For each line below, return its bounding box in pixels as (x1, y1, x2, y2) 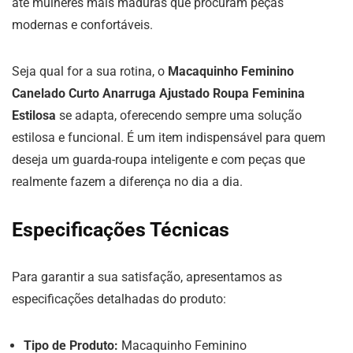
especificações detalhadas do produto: (12, 292, 226, 307)
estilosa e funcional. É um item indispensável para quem (12, 130, 325, 145)
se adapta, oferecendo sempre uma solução (56, 108, 302, 123)
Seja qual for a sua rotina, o (12, 64, 168, 79)
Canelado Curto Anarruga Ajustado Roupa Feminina (12, 86, 305, 101)
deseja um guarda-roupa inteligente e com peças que (12, 152, 305, 167)
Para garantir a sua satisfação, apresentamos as (12, 269, 282, 284)
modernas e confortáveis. (12, 17, 153, 32)
